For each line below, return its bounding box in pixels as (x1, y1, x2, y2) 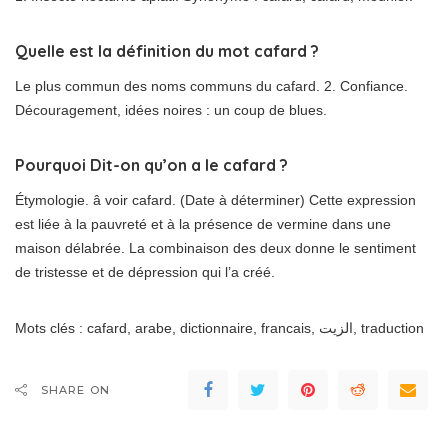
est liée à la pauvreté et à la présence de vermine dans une (15, 216, 391, 233)
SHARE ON (41, 383, 110, 398)
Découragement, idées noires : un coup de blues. (15, 102, 327, 119)
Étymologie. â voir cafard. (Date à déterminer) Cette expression (15, 192, 416, 209)
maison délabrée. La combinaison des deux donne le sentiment (15, 240, 416, 257)
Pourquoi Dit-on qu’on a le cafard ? (15, 155, 288, 176)
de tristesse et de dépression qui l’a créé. (15, 264, 275, 281)
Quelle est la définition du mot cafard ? (15, 41, 319, 62)
